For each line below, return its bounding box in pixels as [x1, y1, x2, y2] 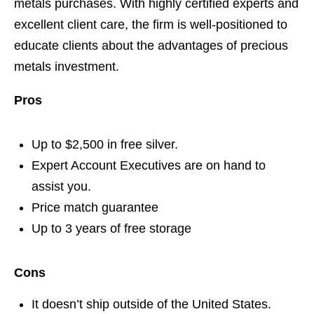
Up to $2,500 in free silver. [32, 137, 178, 152]
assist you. [32, 179, 91, 194]
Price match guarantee [32, 200, 158, 215]
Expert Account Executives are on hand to [32, 158, 266, 173]
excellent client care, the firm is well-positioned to [14, 18, 287, 32]
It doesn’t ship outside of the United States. [32, 297, 271, 312]
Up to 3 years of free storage [32, 221, 191, 236]
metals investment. [14, 60, 119, 74]
